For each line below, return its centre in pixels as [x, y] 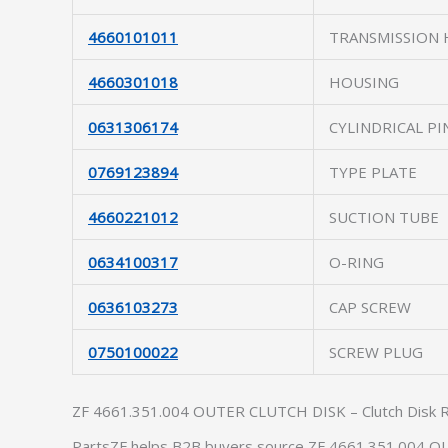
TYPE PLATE [373, 172]
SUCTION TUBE [384, 217]
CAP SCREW [370, 307]
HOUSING [364, 82]
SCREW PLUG [376, 352]
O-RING [356, 262]
